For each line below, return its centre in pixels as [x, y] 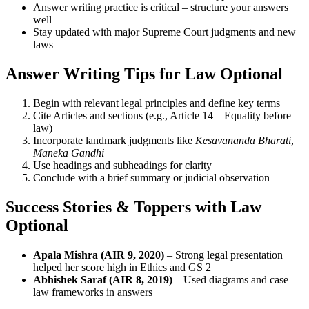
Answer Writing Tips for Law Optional [144, 74]
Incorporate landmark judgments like [114, 141]
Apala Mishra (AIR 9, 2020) [99, 255]
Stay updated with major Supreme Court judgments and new [165, 32]
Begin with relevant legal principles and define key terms [157, 103]
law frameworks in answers [93, 292]
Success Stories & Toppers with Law [133, 207]
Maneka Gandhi [69, 153]
